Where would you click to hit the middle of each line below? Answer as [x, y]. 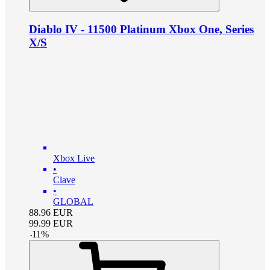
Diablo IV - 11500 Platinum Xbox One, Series [141, 29]
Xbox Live [74, 159]
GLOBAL [73, 202]
